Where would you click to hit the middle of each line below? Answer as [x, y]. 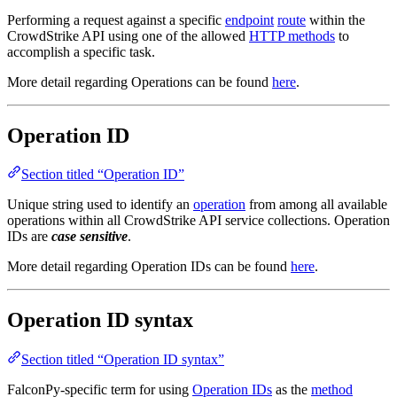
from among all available [316, 205]
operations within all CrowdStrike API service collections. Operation [198, 221]
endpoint [249, 19]
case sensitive [90, 237]
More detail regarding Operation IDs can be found [149, 267]
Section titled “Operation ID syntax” [123, 360]
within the [335, 19]
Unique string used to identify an [100, 205]
